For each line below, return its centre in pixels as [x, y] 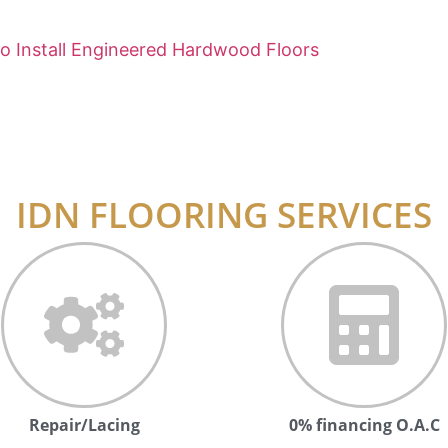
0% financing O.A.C [364, 425]
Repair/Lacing [84, 425]
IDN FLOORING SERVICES [224, 215]
